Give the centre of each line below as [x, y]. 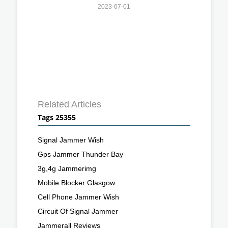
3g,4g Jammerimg [67, 169]
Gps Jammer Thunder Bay [80, 154]
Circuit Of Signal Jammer [78, 211]
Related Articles [69, 105]
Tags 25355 [57, 118]
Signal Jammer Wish [71, 140]
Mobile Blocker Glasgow [76, 183]
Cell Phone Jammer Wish [78, 197]
